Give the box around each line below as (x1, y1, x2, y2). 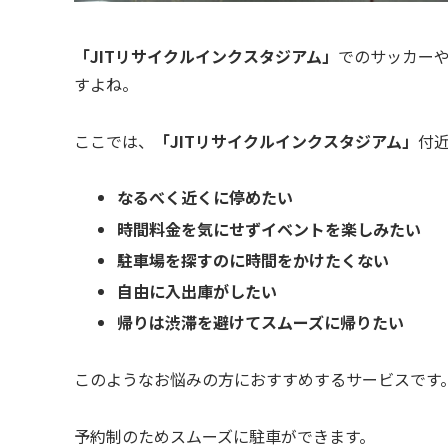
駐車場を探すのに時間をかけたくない (117, 247, 390, 272)
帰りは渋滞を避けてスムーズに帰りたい (117, 310, 405, 335)
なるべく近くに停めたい (117, 185, 294, 210)
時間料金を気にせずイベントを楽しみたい (117, 216, 422, 241)
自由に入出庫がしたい (117, 279, 278, 304)
